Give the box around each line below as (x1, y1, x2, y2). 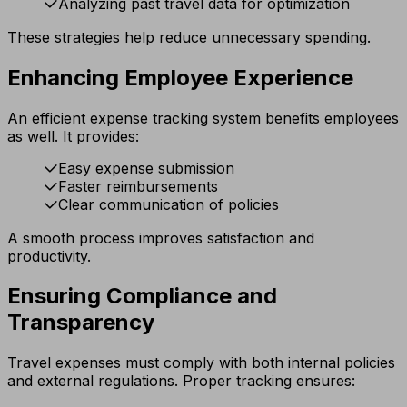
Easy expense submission (58, 158, 234, 177)
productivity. (7, 246, 91, 265)
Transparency (7, 309, 154, 336)
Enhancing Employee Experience (7, 64, 353, 91)
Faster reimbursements (58, 176, 218, 195)
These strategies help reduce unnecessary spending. (7, 27, 371, 46)
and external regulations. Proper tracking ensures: (7, 372, 355, 391)
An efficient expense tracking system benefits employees (7, 108, 399, 127)
